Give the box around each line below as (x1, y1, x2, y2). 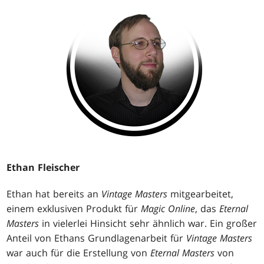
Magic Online (141, 202, 196, 215)
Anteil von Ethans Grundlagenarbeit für (6, 231, 187, 245)
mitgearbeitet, (167, 187, 234, 200)
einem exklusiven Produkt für (6, 202, 141, 215)
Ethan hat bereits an (6, 187, 102, 200)
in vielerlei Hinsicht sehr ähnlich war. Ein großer (39, 216, 258, 230)
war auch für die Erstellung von (6, 246, 151, 259)
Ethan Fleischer (6, 160, 80, 174)
